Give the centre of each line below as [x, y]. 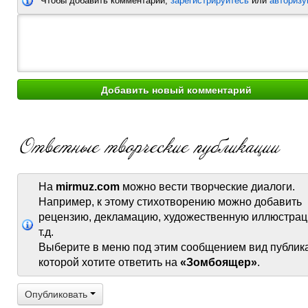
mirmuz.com [88, 187]
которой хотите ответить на [109, 262]
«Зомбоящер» [219, 262]
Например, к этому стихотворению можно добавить [170, 202]
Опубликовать [57, 294]
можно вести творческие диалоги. [207, 187]
